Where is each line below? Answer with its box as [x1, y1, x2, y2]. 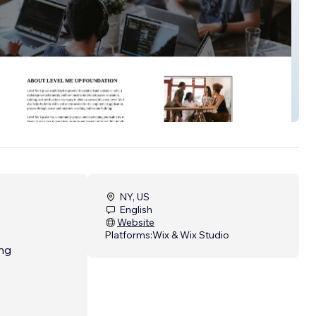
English [119, 202, 152, 216]
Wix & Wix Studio [152, 228, 229, 241]
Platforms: [104, 228, 152, 241]
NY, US [119, 190, 150, 203]
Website [117, 215, 154, 229]
